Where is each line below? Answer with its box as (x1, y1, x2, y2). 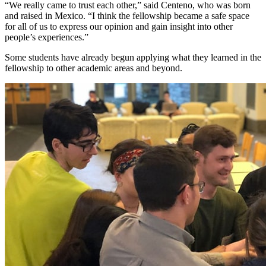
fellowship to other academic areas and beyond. (5, 63, 182, 74)
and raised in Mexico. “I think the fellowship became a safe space (5, 11, 249, 21)
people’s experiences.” (5, 32, 88, 43)
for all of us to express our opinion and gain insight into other (5, 21, 233, 32)
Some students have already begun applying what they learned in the (5, 52, 261, 63)
